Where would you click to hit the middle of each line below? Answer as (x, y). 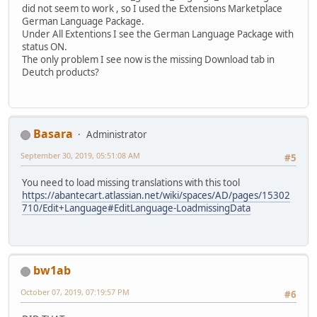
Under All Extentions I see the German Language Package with (158, 34)
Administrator (117, 135)
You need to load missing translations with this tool (131, 182)
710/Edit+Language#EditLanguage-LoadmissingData (136, 208)
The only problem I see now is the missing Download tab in (148, 59)
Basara (53, 134)
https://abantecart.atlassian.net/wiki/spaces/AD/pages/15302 (156, 195)
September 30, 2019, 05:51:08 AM (80, 156)
